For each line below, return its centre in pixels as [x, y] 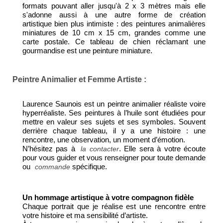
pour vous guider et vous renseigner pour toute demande [114, 158]
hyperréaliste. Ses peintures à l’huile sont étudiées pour [114, 113]
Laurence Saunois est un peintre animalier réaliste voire [114, 104]
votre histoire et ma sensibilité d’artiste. [85, 216]
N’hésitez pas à [51, 149]
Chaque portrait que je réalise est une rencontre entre [114, 207]
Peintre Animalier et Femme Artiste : [79, 80]
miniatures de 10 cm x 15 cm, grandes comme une [114, 33]
